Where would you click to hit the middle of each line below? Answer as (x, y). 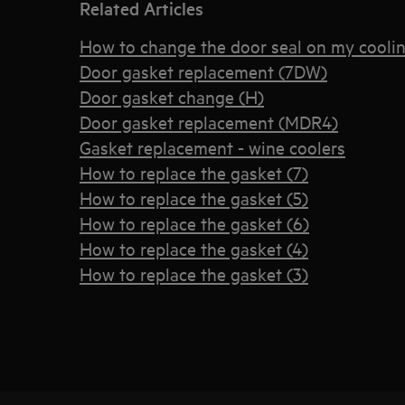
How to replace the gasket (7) (194, 172)
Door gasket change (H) (172, 96)
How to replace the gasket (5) (194, 198)
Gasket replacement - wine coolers (212, 147)
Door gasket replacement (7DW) (203, 71)
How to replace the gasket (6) (194, 223)
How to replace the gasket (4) (194, 248)
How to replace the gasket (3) (194, 273)
